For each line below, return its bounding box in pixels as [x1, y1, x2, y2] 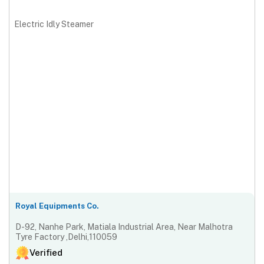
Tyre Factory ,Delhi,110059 [15, 232, 117, 242]
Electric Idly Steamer [14, 19, 94, 29]
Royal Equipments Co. [15, 202, 99, 211]
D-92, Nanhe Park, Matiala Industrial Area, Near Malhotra [15, 222, 233, 232]
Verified [29, 247, 62, 258]
